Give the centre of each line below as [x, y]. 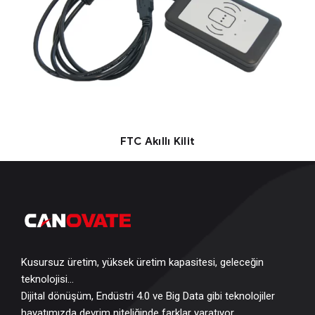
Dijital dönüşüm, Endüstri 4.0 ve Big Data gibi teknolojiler [148, 296]
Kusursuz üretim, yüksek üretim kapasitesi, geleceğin [142, 263]
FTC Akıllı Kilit [157, 142]
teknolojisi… [47, 279]
